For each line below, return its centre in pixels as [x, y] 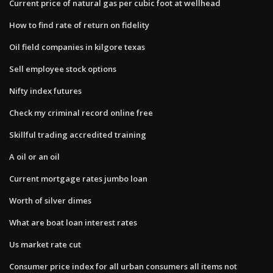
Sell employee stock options [63, 69]
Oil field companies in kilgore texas [77, 47]
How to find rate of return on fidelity [79, 25]
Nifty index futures [45, 90]
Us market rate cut [45, 244]
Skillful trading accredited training [78, 134]
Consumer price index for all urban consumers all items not [123, 266]
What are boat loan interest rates [73, 222]
